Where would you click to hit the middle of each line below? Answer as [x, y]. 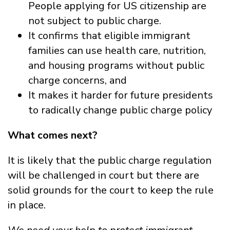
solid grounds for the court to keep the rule [111, 190]
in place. [28, 205]
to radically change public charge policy [120, 110]
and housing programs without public [116, 65]
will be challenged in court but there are [103, 175]
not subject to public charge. [95, 21]
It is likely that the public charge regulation [110, 160]
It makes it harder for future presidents [121, 95]
